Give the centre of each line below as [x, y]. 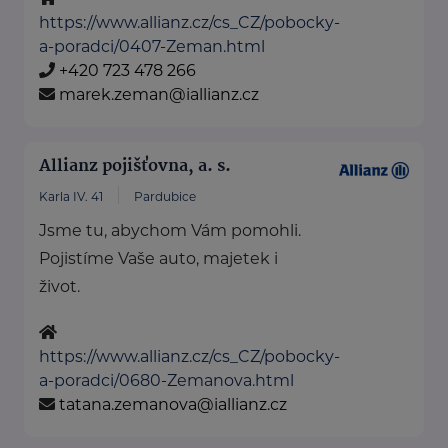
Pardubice [165, 197]
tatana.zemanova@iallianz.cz [173, 405]
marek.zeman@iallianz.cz [159, 95]
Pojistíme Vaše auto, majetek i [158, 259]
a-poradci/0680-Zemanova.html [166, 381]
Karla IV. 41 [71, 197]
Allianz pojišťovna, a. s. [135, 167]
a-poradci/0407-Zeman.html [152, 47]
